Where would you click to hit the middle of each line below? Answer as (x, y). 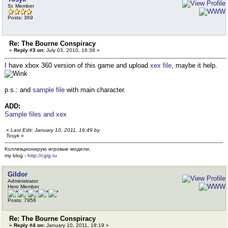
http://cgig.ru (42, 156)
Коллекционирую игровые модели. (48, 149)
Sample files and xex (36, 114)
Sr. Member (21, 6)
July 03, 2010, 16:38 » (72, 50)
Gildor (18, 174)
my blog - (16, 156)
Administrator (23, 181)
